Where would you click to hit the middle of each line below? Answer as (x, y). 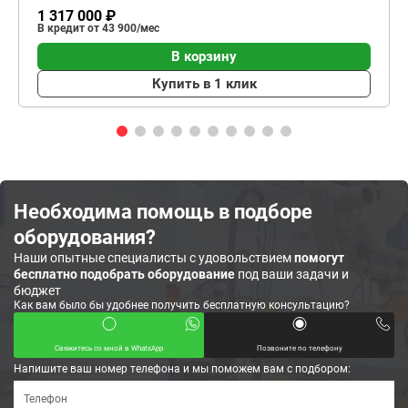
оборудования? (85, 237)
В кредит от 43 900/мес (98, 28)
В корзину (204, 56)
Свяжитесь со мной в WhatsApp (109, 348)
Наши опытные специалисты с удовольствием (154, 258)
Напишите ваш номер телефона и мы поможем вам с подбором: (182, 369)
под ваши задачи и (292, 274)
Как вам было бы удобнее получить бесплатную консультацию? (182, 305)
